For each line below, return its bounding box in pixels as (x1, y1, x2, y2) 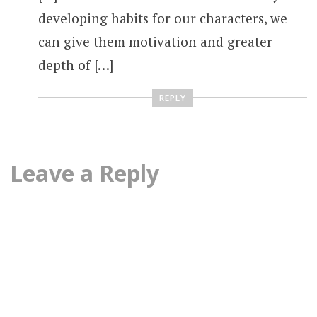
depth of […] (38, 56, 113, 74)
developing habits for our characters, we (38, 9, 287, 28)
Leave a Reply (9, 157, 159, 188)
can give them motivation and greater (38, 33, 272, 51)
